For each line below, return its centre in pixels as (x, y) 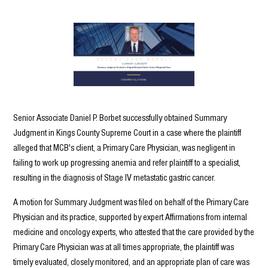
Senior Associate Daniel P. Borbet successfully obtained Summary (120, 118)
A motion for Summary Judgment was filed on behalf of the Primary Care (131, 202)
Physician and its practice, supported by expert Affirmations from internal (130, 217)
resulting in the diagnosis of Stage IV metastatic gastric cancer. (115, 178)
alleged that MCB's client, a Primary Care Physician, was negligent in (124, 148)
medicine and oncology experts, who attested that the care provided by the (134, 232)
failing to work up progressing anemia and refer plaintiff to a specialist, (127, 163)
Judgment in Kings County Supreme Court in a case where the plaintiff (127, 133)
